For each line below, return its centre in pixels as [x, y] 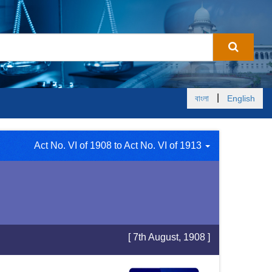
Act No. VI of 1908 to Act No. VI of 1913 [119, 145]
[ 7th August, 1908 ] [169, 237]
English [241, 98]
